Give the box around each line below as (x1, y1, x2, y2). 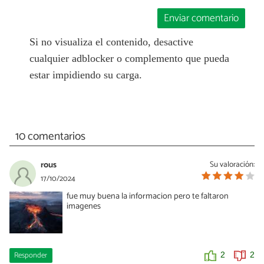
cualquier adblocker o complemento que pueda (29, 52, 229, 64)
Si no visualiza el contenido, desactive (29, 35, 193, 48)
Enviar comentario (164, 9, 239, 27)
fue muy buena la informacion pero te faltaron (67, 189, 229, 204)
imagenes (67, 199, 101, 214)
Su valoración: (210, 158, 255, 171)
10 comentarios (15, 127, 85, 146)
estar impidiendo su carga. (29, 68, 142, 81)
